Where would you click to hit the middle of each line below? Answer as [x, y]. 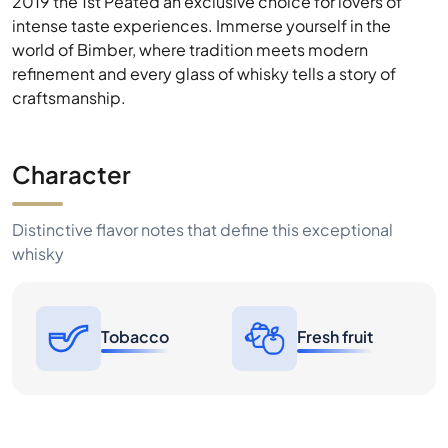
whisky [38, 153]
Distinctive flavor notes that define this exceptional [202, 129]
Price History [87, 359]
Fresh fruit [335, 236]
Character [71, 74]
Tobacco [135, 236]
